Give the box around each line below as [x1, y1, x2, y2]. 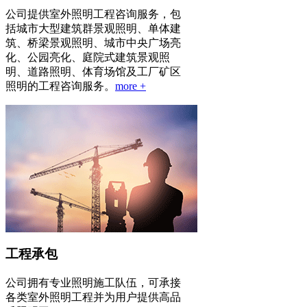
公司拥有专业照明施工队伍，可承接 [5, 276, 181, 288]
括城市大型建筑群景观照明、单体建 [5, 23, 181, 35]
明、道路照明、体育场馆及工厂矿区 [5, 66, 181, 78]
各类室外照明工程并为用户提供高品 [5, 291, 181, 303]
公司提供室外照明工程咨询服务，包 [5, 8, 181, 21]
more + [115, 80, 146, 93]
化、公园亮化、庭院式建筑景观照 [5, 51, 170, 64]
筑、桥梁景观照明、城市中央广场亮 [5, 37, 181, 49]
